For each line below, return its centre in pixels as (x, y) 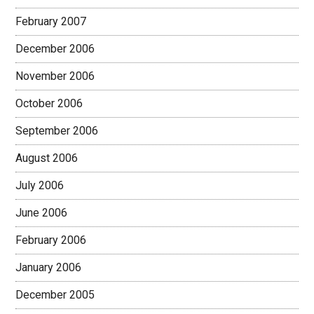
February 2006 (51, 240)
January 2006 (49, 267)
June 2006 (42, 213)
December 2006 (55, 49)
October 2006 (49, 103)
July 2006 (40, 185)
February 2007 (51, 21)
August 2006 (47, 158)
